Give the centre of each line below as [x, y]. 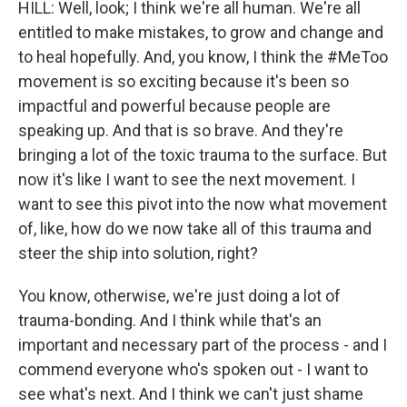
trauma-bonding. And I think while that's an [170, 320]
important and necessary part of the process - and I [203, 345]
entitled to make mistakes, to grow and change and [201, 32]
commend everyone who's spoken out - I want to [193, 369]
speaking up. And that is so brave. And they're [181, 130]
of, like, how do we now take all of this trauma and [195, 228]
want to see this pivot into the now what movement [203, 204]
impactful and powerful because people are [174, 106]
